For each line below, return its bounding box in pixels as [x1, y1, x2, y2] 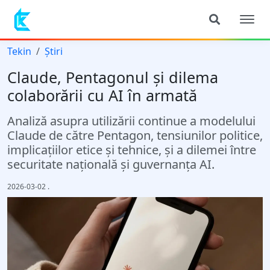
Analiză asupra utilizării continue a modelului [7, 113, 256, 129]
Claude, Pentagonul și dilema [7, 67, 218, 87]
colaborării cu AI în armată [7, 85, 197, 105]
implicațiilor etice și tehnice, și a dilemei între [7, 142, 256, 158]
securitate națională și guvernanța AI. [7, 156, 215, 172]
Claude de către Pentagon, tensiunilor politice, [7, 127, 263, 143]
